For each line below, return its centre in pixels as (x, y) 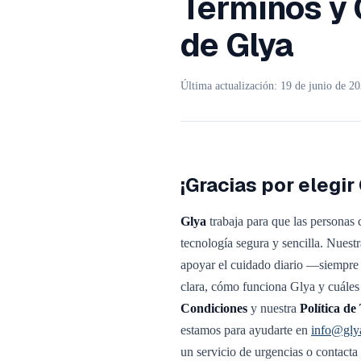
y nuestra (274, 308)
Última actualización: (230, 86)
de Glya (237, 45)
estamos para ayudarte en (246, 330)
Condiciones (214, 308)
